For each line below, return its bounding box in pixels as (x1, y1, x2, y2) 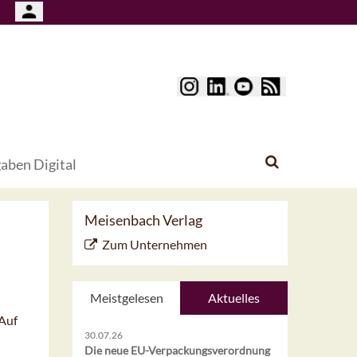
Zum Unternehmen (102, 237, 207, 253)
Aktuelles (208, 290, 260, 306)
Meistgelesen (89, 290, 163, 306)
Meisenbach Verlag (84, 211, 202, 229)
